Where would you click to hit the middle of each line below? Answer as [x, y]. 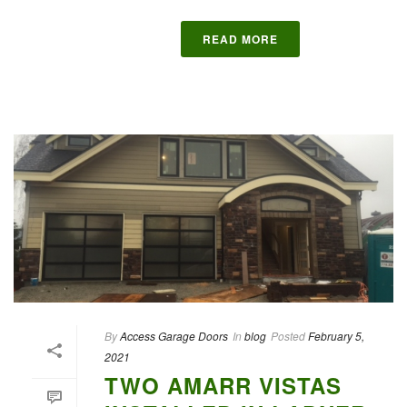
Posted [288, 335]
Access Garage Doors [174, 335]
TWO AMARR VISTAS [223, 385]
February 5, [336, 335]
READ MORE [240, 40]
